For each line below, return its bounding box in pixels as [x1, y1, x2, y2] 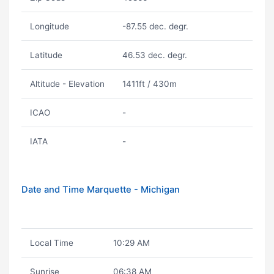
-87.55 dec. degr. [122, 21, 188, 31]
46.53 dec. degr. [122, 50, 187, 60]
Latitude [29, 50, 62, 60]
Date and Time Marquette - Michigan [21, 184, 180, 195]
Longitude [29, 21, 69, 31]
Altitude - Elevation [29, 79, 105, 89]
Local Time [29, 238, 73, 248]
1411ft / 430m [122, 79, 177, 89]
